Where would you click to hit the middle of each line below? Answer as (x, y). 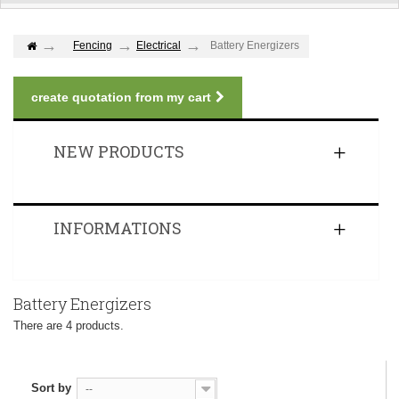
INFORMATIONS (118, 228)
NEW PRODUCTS (119, 152)
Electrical (159, 46)
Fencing (93, 46)
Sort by (51, 388)
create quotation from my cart (121, 98)
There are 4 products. (69, 326)
